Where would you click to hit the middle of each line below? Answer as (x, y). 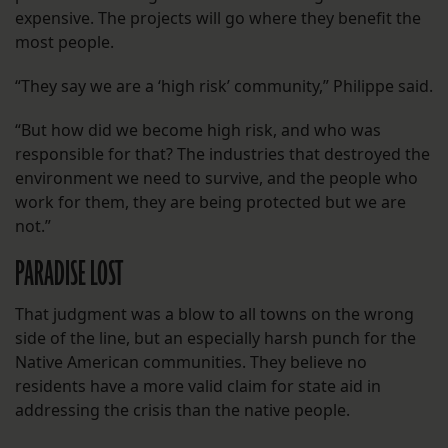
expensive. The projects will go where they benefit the (218, 18)
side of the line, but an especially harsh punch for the (215, 338)
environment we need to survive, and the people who (216, 178)
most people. (64, 42)
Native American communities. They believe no (191, 362)
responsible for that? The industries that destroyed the (222, 154)
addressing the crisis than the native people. (182, 410)
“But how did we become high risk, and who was (198, 130)
